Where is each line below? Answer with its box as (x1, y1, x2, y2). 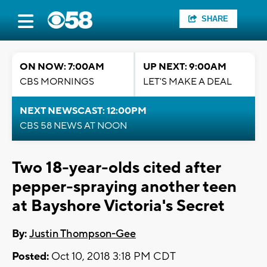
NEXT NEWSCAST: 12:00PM (20, 105, 147, 117)
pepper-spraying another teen (12, 176, 237, 197)
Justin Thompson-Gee (29, 227, 136, 241)
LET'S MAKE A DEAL (143, 76, 232, 88)
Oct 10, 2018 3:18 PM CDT (49, 250, 176, 264)
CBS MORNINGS (20, 76, 94, 88)
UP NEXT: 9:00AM (143, 61, 226, 73)
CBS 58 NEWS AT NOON (20, 120, 127, 132)
